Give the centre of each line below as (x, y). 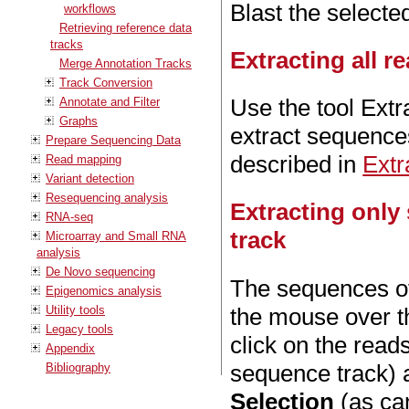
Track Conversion (106, 82)
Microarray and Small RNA (116, 236)
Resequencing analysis (107, 197)
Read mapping (84, 159)
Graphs (79, 121)
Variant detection (90, 178)
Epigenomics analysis (104, 290)
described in (297, 165)
